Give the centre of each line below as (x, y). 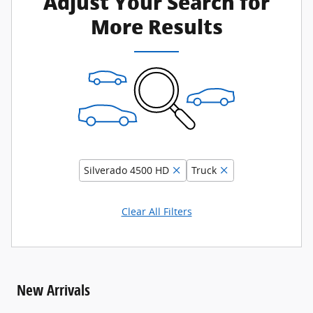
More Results (156, 27)
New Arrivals (53, 290)
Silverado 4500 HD (126, 170)
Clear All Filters (156, 212)
